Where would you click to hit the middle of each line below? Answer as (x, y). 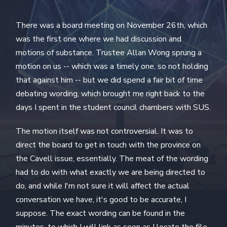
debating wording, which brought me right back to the (110, 93)
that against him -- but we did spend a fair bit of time (109, 80)
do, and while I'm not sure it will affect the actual (103, 186)
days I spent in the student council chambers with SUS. (113, 107)
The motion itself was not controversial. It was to (105, 131)
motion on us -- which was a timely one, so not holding (112, 66)
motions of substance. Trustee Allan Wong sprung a (109, 52)
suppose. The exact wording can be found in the (101, 213)
